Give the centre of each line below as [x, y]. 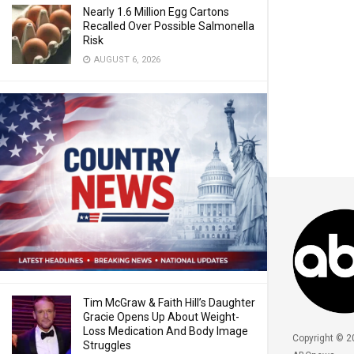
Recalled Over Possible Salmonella [169, 26]
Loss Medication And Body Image [166, 331]
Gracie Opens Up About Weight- [161, 317]
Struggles [107, 346]
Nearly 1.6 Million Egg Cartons [156, 12]
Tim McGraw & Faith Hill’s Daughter [169, 303]
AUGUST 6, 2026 [126, 60]
